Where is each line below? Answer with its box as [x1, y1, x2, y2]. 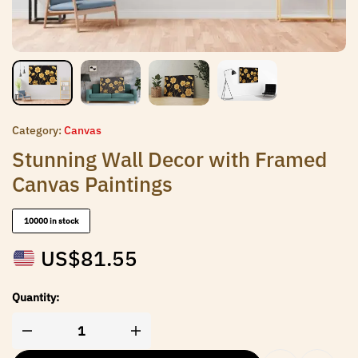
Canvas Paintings [12, 170, 173, 197]
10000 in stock [24, 216, 78, 226]
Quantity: [12, 290, 59, 305]
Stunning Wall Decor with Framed [12, 145, 327, 173]
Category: [12, 123, 62, 137]
